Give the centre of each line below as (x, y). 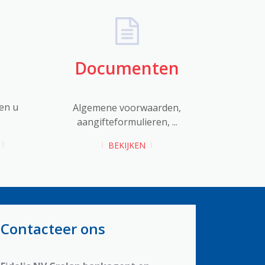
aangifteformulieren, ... (127, 122)
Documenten (127, 68)
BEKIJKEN (127, 145)
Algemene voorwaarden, (127, 107)
